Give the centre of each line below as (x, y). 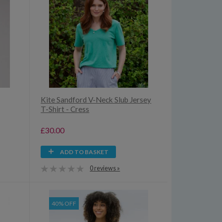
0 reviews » (105, 168)
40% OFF (64, 204)
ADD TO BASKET (84, 152)
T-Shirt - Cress (65, 109)
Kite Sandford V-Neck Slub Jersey (96, 100)
